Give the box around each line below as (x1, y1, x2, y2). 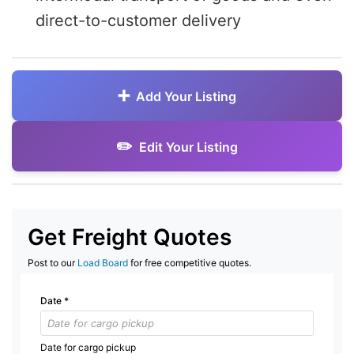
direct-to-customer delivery (36, 10, 241, 30)
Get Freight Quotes (28, 223, 232, 250)
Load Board (77, 256, 128, 269)
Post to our (28, 256, 77, 269)
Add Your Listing (136, 88, 236, 104)
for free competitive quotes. (128, 256, 251, 269)
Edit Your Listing (139, 138, 238, 155)
